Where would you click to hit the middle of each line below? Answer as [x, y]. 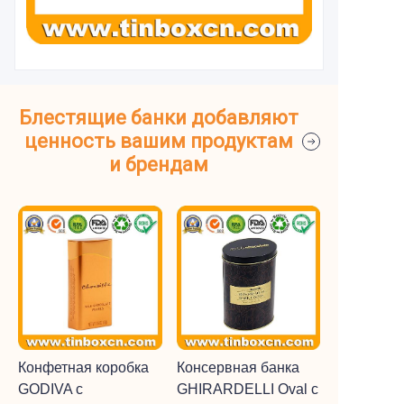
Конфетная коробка [83, 367]
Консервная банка [238, 367]
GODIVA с [50, 389]
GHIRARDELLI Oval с [247, 389]
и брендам [158, 165]
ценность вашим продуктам [158, 141]
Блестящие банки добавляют [158, 118]
